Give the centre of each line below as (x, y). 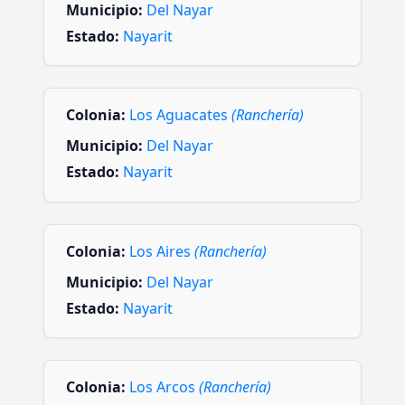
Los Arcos (164, 387)
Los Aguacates (180, 115)
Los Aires (162, 251)
